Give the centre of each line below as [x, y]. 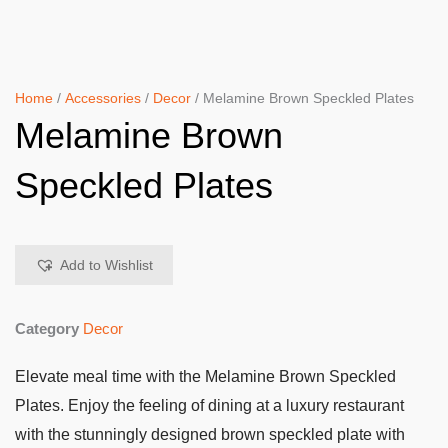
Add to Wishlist [106, 266]
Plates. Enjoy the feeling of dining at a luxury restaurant [209, 406]
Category [47, 329]
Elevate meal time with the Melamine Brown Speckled [205, 377]
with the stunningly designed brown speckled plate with [210, 435]
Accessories [103, 99]
